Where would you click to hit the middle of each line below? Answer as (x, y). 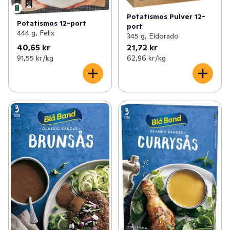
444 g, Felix (36, 33)
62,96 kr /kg (146, 58)
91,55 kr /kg (35, 58)
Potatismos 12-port (52, 23)
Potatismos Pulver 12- (166, 17)
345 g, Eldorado (152, 36)
